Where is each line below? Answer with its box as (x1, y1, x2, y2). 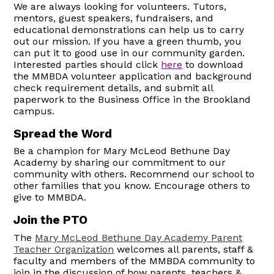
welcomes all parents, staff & (114, 243, 254, 256)
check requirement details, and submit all (13, 81, 213, 94)
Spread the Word (13, 126, 113, 141)
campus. (13, 105, 55, 117)
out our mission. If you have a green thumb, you (13, 35, 242, 47)
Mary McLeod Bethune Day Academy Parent (35, 232, 243, 244)
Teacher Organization (13, 243, 114, 256)
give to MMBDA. (13, 191, 87, 204)
